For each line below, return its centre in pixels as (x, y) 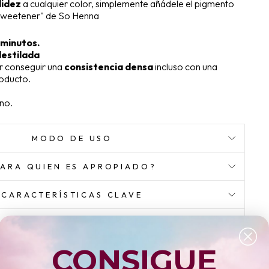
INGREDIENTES (72, 223)
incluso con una (185, 67)
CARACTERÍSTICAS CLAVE (72, 195)
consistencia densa (109, 67)
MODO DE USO (72, 138)
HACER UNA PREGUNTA (72, 251)
